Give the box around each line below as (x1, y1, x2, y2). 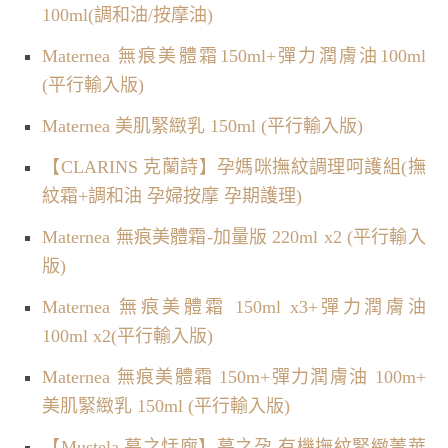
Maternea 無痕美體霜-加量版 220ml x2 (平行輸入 (42, 226, 426, 247)
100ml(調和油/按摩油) (42, 4, 214, 25)
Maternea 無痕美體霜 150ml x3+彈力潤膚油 (42, 296, 426, 317)
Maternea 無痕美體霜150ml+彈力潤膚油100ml (42, 45, 426, 66)
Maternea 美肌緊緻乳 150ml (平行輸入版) (42, 115, 364, 136)
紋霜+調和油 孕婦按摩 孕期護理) (42, 185, 303, 206)
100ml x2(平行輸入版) (42, 325, 214, 346)
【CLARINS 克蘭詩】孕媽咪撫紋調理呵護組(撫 (42, 156, 426, 177)
